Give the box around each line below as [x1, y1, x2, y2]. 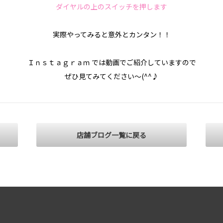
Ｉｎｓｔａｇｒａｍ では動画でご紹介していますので [27, 57, 196, 68]
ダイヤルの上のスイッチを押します [56, 1, 167, 12]
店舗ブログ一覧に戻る [77, 130, 146, 140]
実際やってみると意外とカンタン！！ [52, 29, 171, 40]
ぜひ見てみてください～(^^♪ [64, 71, 159, 82]
